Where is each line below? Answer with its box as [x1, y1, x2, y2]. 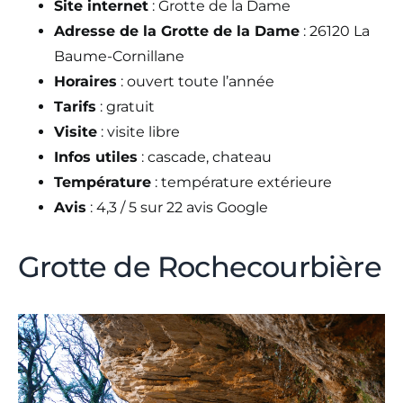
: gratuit [96, 97, 155, 115]
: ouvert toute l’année [117, 72, 274, 90]
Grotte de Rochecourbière [18, 248, 381, 284]
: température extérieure [151, 173, 332, 191]
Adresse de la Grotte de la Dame [54, 22, 300, 40]
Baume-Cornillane [54, 47, 184, 65]
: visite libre [97, 122, 180, 140]
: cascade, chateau [138, 148, 272, 166]
